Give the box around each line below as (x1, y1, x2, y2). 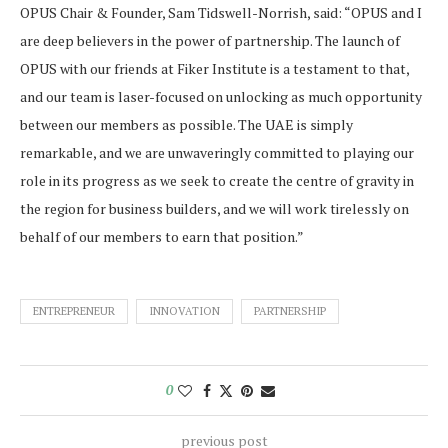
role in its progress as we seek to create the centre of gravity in (20, 171, 414, 190)
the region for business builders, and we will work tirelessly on (20, 199, 409, 218)
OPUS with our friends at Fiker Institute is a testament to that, (20, 59, 409, 78)
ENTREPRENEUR (33, 304, 115, 318)
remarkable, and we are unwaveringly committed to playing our (20, 143, 414, 162)
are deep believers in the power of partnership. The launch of (20, 31, 400, 50)
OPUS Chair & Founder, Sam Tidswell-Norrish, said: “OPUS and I (20, 3, 422, 22)
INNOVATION (149, 304, 220, 318)
